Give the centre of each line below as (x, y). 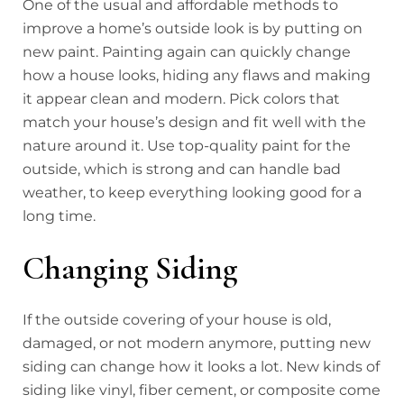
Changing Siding (130, 269)
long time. (59, 216)
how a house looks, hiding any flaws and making (197, 76)
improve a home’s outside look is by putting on (193, 29)
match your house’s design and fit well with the (194, 123)
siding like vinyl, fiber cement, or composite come (202, 390)
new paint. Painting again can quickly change (187, 52)
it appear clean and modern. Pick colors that (181, 99)
